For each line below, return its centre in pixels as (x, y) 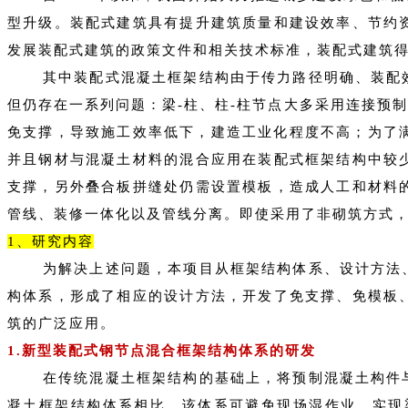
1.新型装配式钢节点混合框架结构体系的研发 (162, 350)
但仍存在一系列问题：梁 (93, 104)
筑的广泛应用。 (61, 323)
